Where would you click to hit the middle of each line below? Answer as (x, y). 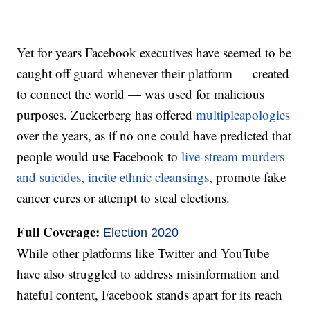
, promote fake (248, 177)
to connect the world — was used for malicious (141, 94)
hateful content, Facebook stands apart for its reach (150, 295)
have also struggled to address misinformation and (148, 274)
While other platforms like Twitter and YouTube (143, 253)
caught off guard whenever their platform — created (153, 73)
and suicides (49, 177)
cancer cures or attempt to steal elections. (124, 198)
